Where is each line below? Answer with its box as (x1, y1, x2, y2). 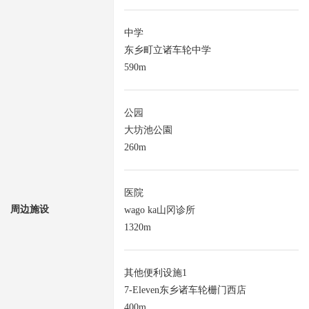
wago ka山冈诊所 (124, 205, 195, 216)
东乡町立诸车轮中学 (124, 45, 211, 56)
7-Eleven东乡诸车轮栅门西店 (124, 285, 246, 296)
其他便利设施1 (124, 268, 187, 279)
